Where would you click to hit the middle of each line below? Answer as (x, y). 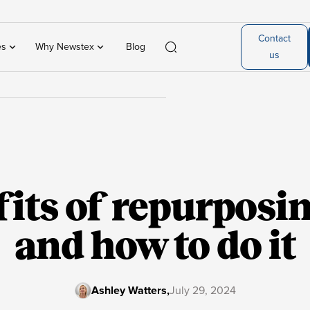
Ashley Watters (129, 291)
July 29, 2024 (202, 291)
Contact (275, 38)
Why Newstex (65, 47)
